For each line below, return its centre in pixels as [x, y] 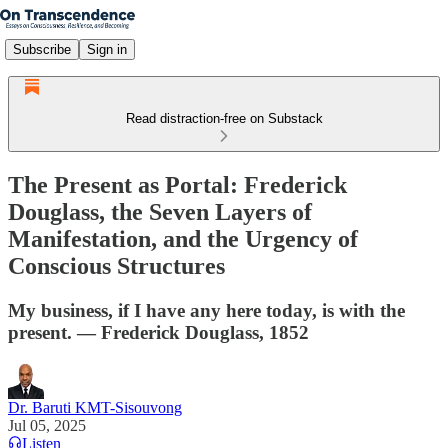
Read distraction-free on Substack [224, 118]
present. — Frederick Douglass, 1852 [158, 332]
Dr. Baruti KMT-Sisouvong [95, 407]
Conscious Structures [116, 265]
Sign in [107, 49]
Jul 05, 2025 [47, 425]
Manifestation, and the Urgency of [183, 238]
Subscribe [42, 49]
